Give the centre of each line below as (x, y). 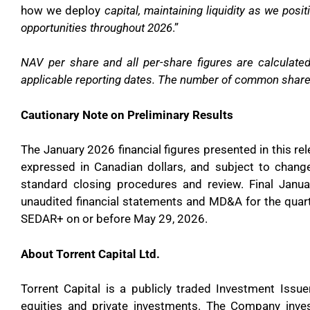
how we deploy (63, 10)
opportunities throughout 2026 (97, 27)
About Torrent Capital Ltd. (90, 254)
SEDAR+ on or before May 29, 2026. (114, 219)
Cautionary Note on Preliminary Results (127, 115)
